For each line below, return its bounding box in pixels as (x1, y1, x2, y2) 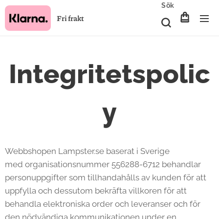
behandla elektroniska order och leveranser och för (5, 199, 200, 209)
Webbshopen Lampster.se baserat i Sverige (5, 146, 170, 156)
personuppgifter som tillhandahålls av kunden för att (5, 173, 206, 182)
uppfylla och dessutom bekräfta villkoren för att (5, 186, 187, 196)
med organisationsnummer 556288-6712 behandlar (5, 159, 201, 169)
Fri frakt (57, 13, 84, 23)
